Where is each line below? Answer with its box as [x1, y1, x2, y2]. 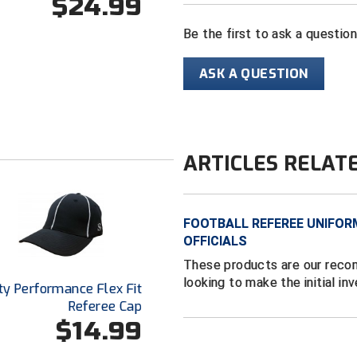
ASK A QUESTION [199, 65, 308, 83]
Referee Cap [68, 298, 142, 316]
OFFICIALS [183, 233, 248, 249]
